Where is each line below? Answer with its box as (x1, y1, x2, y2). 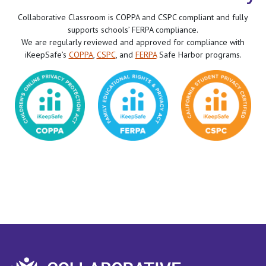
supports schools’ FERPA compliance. (68, 24, 198, 35)
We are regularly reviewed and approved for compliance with (21, 36, 245, 47)
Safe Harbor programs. (156, 49, 242, 60)
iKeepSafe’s (24, 49, 69, 60)
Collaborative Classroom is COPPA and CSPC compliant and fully (18, 11, 248, 23)
